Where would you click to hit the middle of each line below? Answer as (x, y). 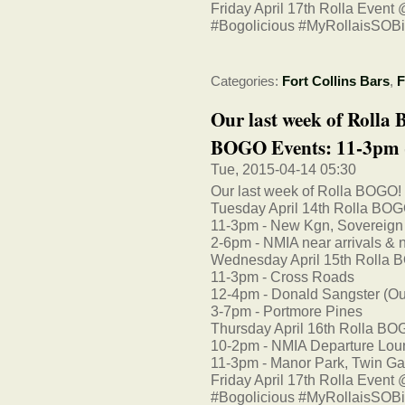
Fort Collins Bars (336, 82)
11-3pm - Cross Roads (283, 277)
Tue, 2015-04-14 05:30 (283, 169)
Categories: (246, 82)
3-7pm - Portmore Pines (287, 311)
